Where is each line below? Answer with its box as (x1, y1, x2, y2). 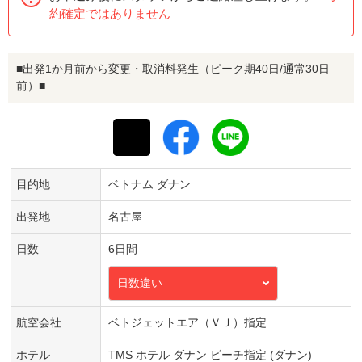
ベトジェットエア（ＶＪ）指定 (107, 315, 267, 329)
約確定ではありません (49, 6, 170, 20)
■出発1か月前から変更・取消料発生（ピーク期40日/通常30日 (16, 61, 330, 75)
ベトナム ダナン (107, 177, 191, 191)
